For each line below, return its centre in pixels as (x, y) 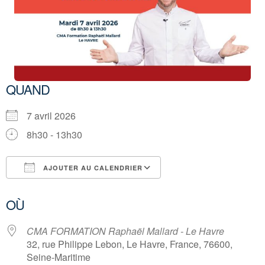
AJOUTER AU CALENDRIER (92, 168)
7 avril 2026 (56, 116)
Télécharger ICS (61, 189)
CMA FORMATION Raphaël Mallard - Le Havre (125, 231)
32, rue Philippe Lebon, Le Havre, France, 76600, (130, 244)
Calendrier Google (211, 189)
